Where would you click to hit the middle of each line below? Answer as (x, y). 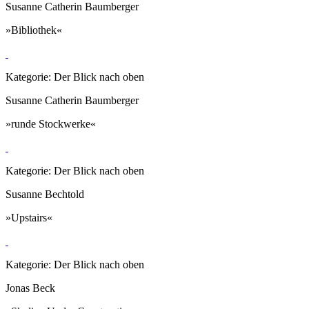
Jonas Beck (30, 288)
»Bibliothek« (34, 30)
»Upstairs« (29, 217)
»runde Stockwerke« (51, 123)
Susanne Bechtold (45, 194)
